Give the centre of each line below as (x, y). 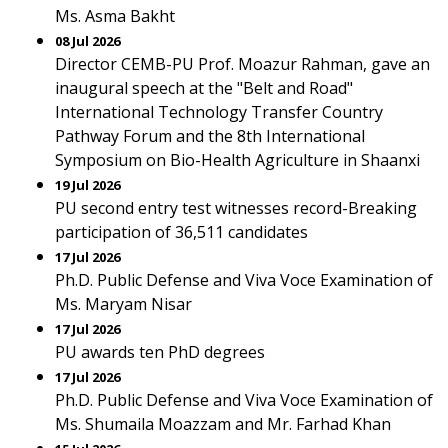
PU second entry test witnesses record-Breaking (236, 208)
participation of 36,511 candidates (181, 232)
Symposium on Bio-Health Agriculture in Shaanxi (237, 160)
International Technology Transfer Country (219, 112)
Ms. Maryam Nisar (123, 304)
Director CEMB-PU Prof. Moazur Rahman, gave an (242, 64)
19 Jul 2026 (87, 185)
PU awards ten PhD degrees (160, 352)
